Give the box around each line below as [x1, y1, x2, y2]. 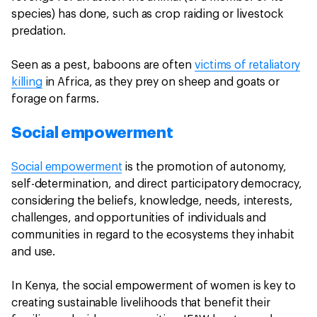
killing [11, 76, 42, 88]
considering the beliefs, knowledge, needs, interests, [11, 195, 293, 207]
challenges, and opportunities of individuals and [11, 212, 267, 224]
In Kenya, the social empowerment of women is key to [11, 280, 296, 292]
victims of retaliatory [194, 59, 301, 71]
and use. [11, 246, 59, 258]
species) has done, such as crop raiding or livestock [11, 8, 284, 21]
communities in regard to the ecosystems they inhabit [11, 229, 294, 241]
